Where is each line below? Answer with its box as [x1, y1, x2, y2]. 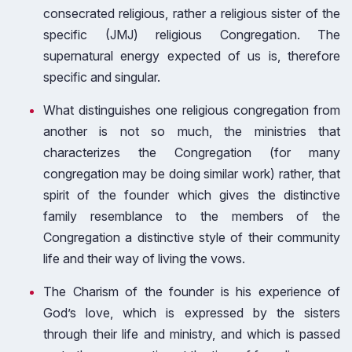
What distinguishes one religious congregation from [43, 102, 340, 118]
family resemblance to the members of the [43, 208, 340, 224]
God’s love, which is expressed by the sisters [43, 305, 340, 321]
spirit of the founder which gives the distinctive [43, 187, 340, 203]
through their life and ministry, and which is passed [43, 326, 340, 342]
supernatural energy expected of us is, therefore [43, 48, 340, 64]
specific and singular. [43, 69, 160, 85]
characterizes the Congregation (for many [43, 145, 340, 160]
